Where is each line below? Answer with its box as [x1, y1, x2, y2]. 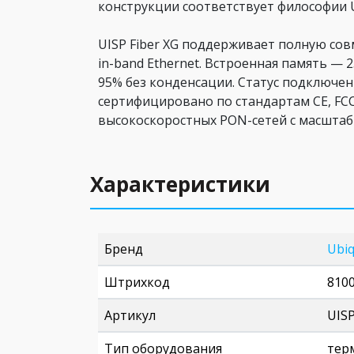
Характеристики [90, 170, 270, 198]
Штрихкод [104, 273, 170, 291]
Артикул [104, 307, 156, 324]
